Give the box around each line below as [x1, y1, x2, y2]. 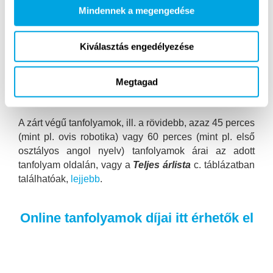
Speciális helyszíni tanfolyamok [54, 93, 219, 105]
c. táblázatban [194, 159, 255, 170]
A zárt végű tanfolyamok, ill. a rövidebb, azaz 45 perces [18, 117, 255, 128]
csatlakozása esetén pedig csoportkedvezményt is [18, 21, 255, 32]
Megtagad [115, 76, 158, 87]
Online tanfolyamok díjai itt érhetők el [19, 210, 253, 225]
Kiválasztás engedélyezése [79, 41, 194, 52]
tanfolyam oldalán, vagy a [18, 159, 133, 170]
